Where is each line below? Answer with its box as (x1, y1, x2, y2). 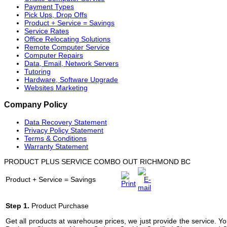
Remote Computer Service (24, 43, 109, 51)
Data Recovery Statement (24, 118, 107, 126)
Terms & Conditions (24, 134, 87, 142)
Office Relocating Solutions (24, 34, 110, 43)
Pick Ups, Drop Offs (24, 10, 87, 19)
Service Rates (24, 26, 69, 35)
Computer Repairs (24, 51, 83, 59)
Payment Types (24, 2, 74, 11)
